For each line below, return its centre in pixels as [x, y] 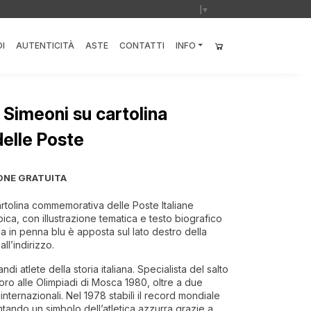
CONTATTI [142, 45]
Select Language [170, 10]
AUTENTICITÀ [45, 45]
